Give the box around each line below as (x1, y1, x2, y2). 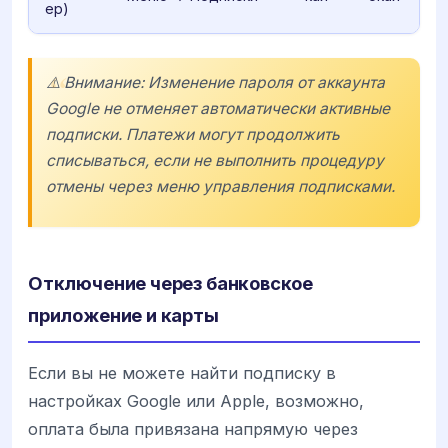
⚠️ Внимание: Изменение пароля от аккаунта (46, 72, 385, 92)
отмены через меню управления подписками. (46, 176, 395, 196)
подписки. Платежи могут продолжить (46, 124, 340, 144)
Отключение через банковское (28, 272, 314, 295)
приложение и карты (28, 304, 219, 327)
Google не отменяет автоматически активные (46, 98, 390, 118)
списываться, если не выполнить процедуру (46, 150, 384, 170)
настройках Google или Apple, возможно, (28, 391, 364, 412)
